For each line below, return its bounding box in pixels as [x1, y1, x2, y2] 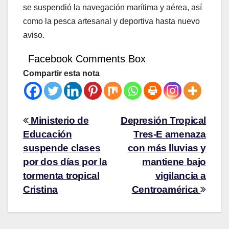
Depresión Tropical [120, 114, 206, 126]
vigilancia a [155, 170, 206, 181]
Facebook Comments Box [28, 53, 146, 64]
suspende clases [23, 142, 101, 153]
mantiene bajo [142, 156, 206, 167]
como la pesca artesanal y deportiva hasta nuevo [23, 16, 200, 26]
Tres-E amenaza [133, 128, 206, 140]
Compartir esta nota [23, 68, 100, 78]
